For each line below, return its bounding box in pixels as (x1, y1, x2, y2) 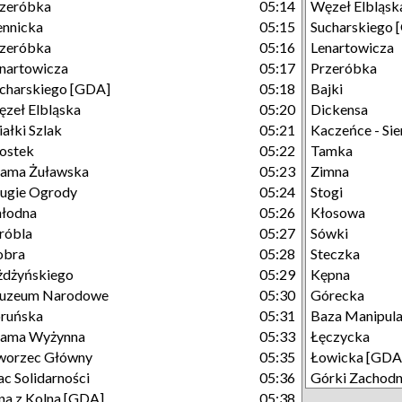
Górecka (310, 286, 364, 303)
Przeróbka (310, 59, 377, 76)
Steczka (310, 245, 360, 262)
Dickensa (310, 100, 368, 118)
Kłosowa (310, 204, 365, 221)
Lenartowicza (310, 39, 394, 56)
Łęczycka (310, 328, 370, 345)
